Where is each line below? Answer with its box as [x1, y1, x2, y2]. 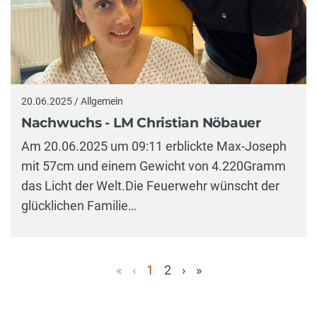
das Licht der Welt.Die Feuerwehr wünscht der [21, 178, 279, 194]
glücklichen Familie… [21, 198, 137, 214]
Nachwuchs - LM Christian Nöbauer [21, 114, 261, 131]
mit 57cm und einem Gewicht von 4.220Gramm [21, 158, 286, 174]
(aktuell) [140, 283, 186, 299]
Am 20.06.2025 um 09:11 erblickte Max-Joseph [21, 139, 287, 154]
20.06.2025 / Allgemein [21, 96, 123, 108]
